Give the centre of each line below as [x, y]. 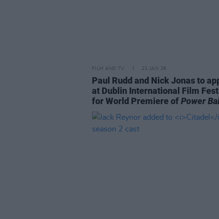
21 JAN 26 [154, 68]
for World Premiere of [136, 101]
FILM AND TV [108, 68]
